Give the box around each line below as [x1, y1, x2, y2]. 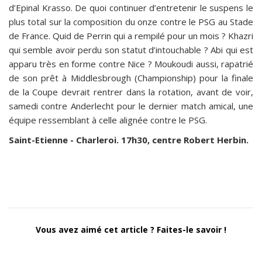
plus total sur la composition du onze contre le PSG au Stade [9, 16, 253, 27]
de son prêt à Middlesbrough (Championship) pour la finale [9, 72, 253, 84]
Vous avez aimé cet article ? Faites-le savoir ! [36, 223, 226, 235]
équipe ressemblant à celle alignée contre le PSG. [9, 114, 207, 126]
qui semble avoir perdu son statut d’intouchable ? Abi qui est [9, 44, 253, 56]
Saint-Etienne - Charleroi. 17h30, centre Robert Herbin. [9, 134, 249, 146]
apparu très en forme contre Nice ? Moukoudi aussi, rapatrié [9, 58, 253, 70]
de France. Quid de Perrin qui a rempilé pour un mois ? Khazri [9, 30, 253, 42]
